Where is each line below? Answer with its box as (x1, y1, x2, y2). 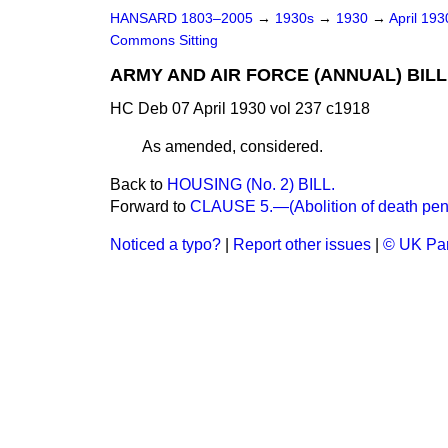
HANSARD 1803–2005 (110, 11, 253, 26)
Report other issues (233, 236, 371, 253)
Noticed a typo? (110, 236, 221, 253)
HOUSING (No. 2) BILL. (167, 176, 335, 193)
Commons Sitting (110, 33, 218, 48)
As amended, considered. (142, 138, 323, 155)
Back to (110, 176, 167, 193)
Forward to (110, 198, 190, 215)
